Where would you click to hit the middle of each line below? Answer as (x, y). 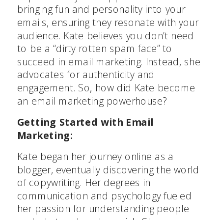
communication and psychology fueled (105, 195)
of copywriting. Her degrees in (84, 182)
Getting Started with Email (85, 122)
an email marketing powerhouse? (92, 101)
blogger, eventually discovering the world (108, 169)
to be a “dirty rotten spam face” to (95, 48)
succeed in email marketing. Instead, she (109, 61)
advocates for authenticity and (86, 75)
